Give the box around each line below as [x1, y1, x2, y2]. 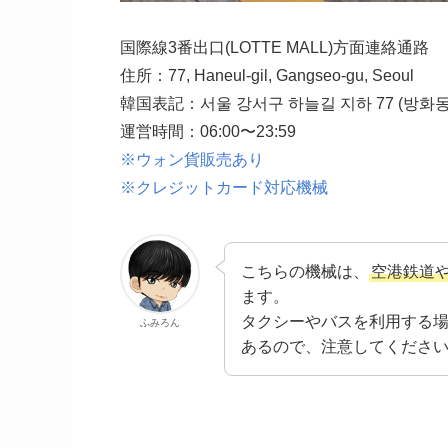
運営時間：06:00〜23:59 [120, 122, 296, 140]
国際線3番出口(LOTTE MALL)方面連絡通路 [120, 38, 429, 56]
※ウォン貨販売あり [120, 150, 264, 168]
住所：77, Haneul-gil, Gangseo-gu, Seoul [120, 66, 414, 84]
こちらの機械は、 [241, 262, 369, 280]
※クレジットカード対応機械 [120, 178, 328, 196]
